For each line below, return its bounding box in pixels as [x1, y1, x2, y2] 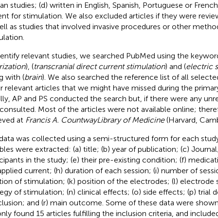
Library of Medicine [96, 115, 164, 125]
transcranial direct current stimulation [33, 61, 165, 71]
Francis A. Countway [25, 115, 97, 125]
